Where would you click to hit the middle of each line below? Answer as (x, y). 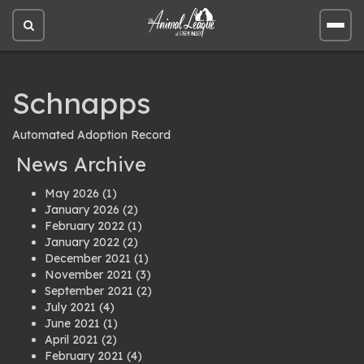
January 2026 (82, 210)
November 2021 (89, 275)
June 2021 (72, 323)
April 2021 (71, 340)
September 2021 (89, 291)
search (45, 64)
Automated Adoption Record (91, 135)
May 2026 (72, 193)
